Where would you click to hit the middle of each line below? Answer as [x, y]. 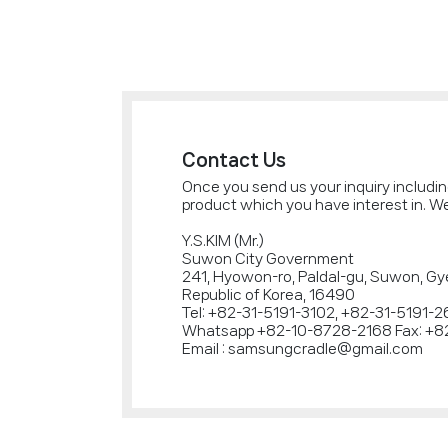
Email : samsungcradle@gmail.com [302, 349]
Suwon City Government [268, 259]
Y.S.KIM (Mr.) [223, 241]
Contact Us [234, 159]
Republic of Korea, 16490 [268, 295]
